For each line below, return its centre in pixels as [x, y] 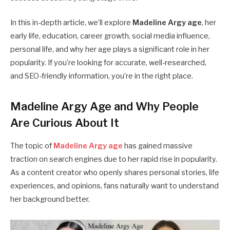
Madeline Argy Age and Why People [104, 106]
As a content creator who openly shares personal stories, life [115, 172]
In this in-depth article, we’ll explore [71, 23]
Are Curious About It [65, 122]
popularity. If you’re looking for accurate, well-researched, [108, 63]
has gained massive [158, 146]
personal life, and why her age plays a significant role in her [110, 50]
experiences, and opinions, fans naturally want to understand [114, 186]
